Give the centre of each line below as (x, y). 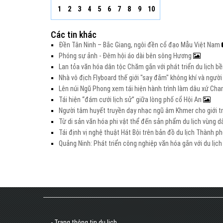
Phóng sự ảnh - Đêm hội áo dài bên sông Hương (126, 56)
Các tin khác (74, 35)
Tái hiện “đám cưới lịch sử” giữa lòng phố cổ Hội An (131, 100)
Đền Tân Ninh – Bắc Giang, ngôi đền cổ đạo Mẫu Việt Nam (140, 45)
